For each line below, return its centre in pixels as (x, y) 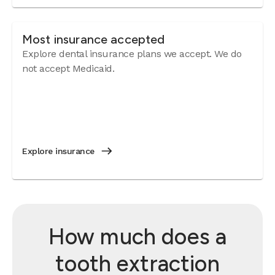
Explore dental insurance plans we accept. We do (132, 54)
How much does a (137, 237)
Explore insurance (58, 151)
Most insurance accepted (94, 39)
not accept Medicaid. (68, 68)
